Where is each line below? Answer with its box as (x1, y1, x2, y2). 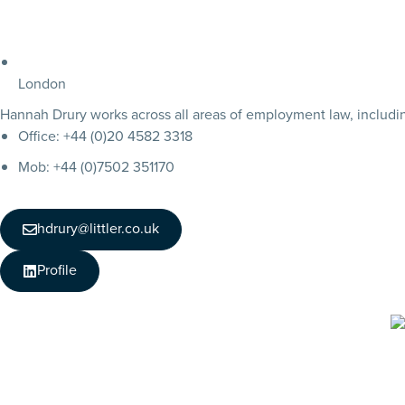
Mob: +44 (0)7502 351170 (18, 156, 174, 178)
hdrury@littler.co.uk (37, 218, 159, 240)
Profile (37, 259, 77, 281)
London (18, 73, 66, 95)
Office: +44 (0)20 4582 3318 (18, 126, 193, 147)
